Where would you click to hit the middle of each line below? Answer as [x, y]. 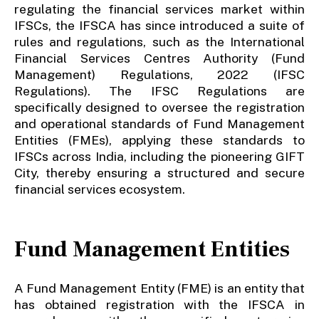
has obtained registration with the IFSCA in [159, 305]
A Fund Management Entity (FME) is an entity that [159, 288]
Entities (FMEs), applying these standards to [159, 140]
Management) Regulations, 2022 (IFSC [159, 74]
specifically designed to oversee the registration [159, 107]
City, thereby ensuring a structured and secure [159, 172]
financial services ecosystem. [99, 189]
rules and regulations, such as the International [159, 41]
